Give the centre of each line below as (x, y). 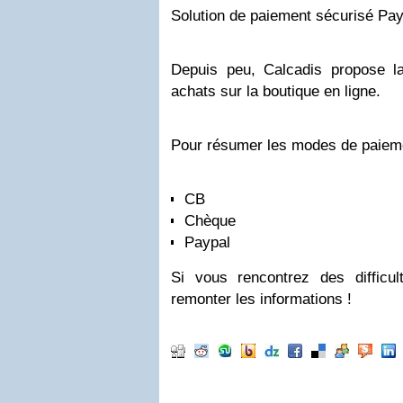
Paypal (207, 242)
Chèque (210, 221)
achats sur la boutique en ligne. (276, 91)
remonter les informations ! (261, 299)
